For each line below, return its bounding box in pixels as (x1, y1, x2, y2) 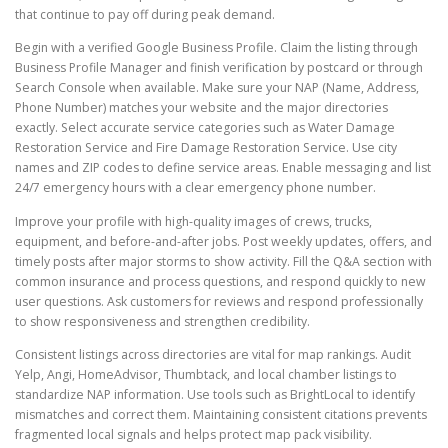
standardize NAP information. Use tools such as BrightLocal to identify (15, 385, 415, 403)
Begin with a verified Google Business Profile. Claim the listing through (15, 39, 418, 57)
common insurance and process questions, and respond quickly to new (15, 272, 426, 290)
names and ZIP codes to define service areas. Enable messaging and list (15, 159, 431, 177)
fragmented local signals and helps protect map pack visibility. (15, 425, 372, 443)
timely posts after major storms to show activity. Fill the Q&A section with (15, 252, 432, 270)
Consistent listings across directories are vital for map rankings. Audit (15, 345, 411, 363)
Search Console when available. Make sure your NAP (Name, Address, (15, 79, 419, 97)
